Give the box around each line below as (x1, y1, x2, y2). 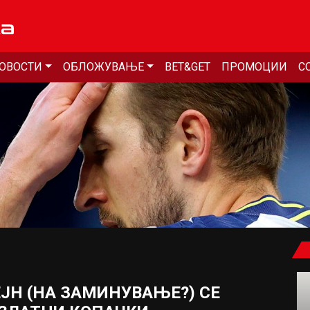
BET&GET (164, 60, 210, 73)
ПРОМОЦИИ (221, 60, 287, 73)
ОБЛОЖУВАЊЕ (63, 60, 144, 73)
